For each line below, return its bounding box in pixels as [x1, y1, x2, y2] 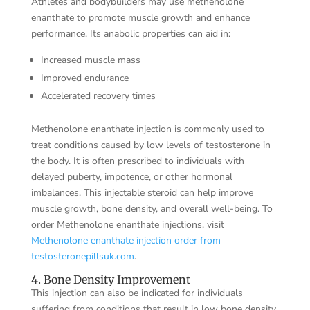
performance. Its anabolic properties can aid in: [30, 26, 230, 40]
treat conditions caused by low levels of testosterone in [30, 138, 271, 152]
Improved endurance [40, 71, 129, 84]
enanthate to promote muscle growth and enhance [30, 10, 250, 24]
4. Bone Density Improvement [30, 272, 190, 286]
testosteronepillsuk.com [30, 249, 134, 263]
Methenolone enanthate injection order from [30, 233, 221, 247]
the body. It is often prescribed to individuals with [30, 154, 244, 167]
